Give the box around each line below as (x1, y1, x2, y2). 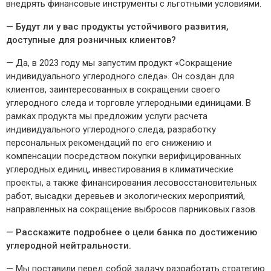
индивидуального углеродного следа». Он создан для (6, 71, 234, 82)
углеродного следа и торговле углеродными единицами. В (6, 97, 251, 109)
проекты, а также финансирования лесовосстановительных (6, 177, 256, 189)
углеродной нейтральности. (6, 240, 131, 252)
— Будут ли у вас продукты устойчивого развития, (6, 21, 229, 33)
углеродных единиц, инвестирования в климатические (6, 164, 233, 175)
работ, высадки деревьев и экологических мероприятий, (6, 191, 245, 202)
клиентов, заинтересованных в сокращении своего (6, 84, 220, 96)
